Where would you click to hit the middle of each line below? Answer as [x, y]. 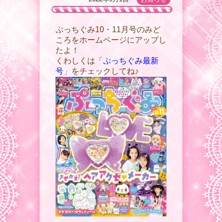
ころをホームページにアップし [111, 40]
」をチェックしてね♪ [101, 71]
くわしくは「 [79, 61]
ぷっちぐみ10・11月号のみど [108, 30]
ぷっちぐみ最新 [131, 61]
